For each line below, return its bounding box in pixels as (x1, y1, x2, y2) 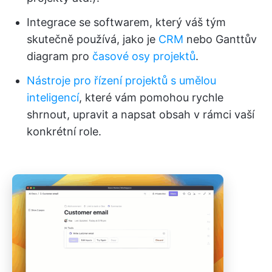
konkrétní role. (27, 125, 101, 138)
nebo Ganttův (183, 33, 257, 46)
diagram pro (27, 50, 92, 63)
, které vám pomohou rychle (79, 91, 223, 104)
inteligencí (27, 91, 79, 104)
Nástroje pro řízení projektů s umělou (27, 74, 216, 87)
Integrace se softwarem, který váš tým (27, 16, 226, 29)
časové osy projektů (92, 50, 195, 63)
